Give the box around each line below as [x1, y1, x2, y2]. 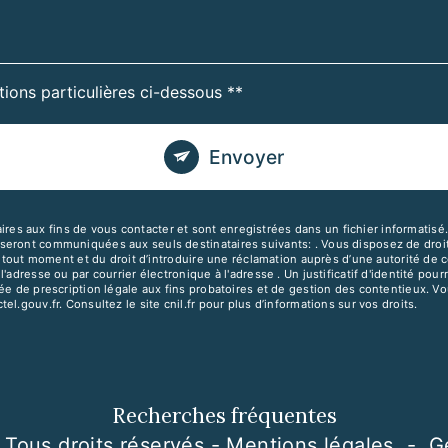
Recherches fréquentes [111, 402, 337, 430]
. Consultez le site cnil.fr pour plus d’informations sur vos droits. [59, 297, 418, 311]
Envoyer [209, 145, 284, 169]
